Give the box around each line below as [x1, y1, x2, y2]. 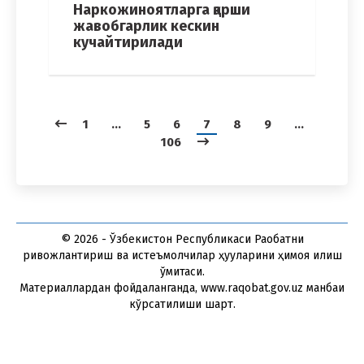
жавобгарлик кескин [73, 17, 219, 36]
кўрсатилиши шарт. [128, 297, 236, 312]
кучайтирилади [73, 33, 183, 52]
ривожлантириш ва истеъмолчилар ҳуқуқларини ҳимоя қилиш [22, 249, 342, 263]
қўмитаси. [159, 265, 205, 279]
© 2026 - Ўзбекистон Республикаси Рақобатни [60, 232, 304, 247]
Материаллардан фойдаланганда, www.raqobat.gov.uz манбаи [19, 281, 344, 296]
